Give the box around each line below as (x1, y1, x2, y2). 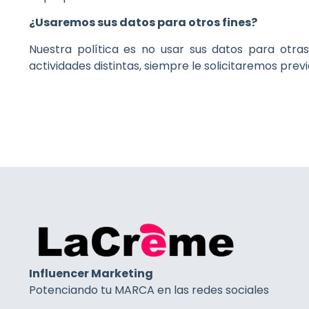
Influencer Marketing (29, 266, 153, 282)
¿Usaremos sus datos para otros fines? (29, 14, 257, 31)
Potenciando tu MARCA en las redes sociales (29, 282, 269, 299)
